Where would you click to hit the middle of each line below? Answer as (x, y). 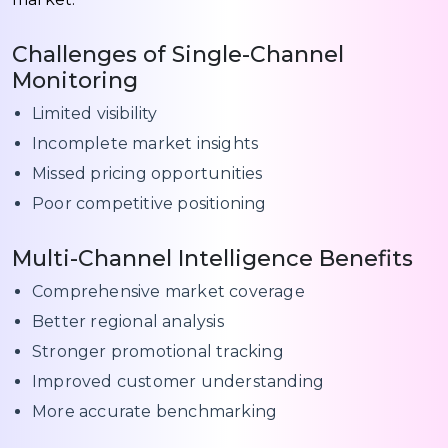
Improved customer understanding (178, 381)
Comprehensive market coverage (168, 291)
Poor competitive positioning (149, 203)
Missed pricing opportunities (147, 173)
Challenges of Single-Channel (178, 54)
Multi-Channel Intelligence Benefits (212, 258)
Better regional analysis (128, 321)
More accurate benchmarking (155, 411)
